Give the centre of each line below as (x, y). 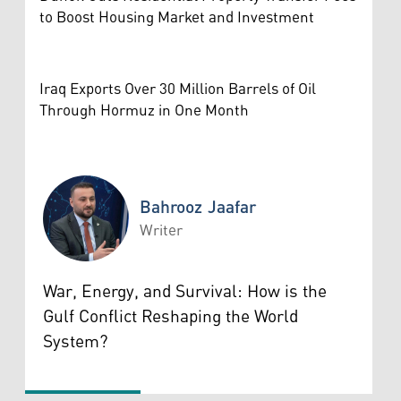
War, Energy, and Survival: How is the (185, 291)
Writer (161, 230)
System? (76, 341)
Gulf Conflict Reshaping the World (171, 316)
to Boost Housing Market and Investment (177, 17)
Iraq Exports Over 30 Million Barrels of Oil (178, 89)
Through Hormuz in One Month (144, 111)
